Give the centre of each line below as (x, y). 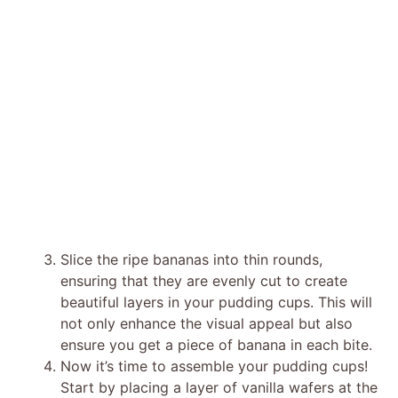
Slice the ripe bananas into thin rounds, (191, 259)
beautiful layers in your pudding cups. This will (216, 302)
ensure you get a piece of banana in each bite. (216, 344)
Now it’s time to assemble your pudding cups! (214, 366)
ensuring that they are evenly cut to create (204, 280)
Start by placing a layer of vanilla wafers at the (219, 387)
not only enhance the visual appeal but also (207, 323)
